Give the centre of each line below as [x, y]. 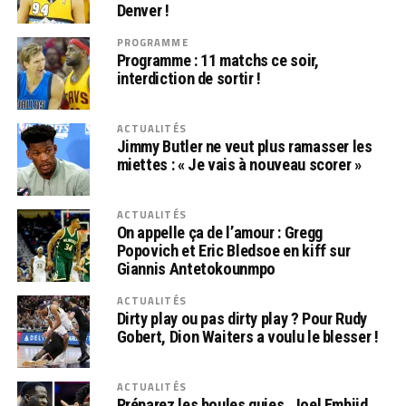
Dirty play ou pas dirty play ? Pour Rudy [242, 319]
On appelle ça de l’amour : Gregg [219, 233]
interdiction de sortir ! [188, 79]
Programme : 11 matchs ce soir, [217, 61]
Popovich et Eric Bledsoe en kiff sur [233, 251]
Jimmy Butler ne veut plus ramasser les [244, 147]
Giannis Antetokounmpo [196, 269]
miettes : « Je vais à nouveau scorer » [239, 165]
